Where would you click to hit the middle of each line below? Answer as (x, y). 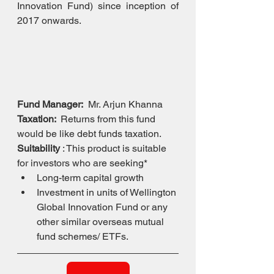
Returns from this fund (108, 119)
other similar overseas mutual (102, 222)
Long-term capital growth (90, 178)
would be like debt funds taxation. (89, 134)
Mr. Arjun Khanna (123, 105)
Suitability (39, 149)
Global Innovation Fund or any (103, 207)
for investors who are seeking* (82, 163)
